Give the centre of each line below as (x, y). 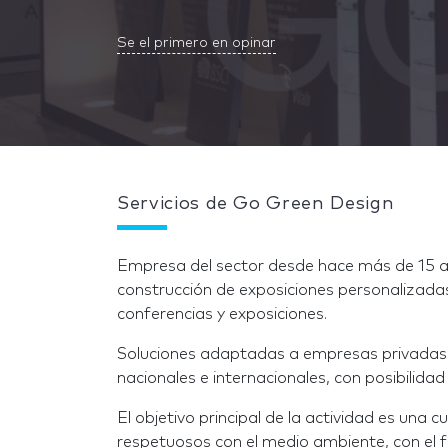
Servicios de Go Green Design (256, 204)
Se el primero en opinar (196, 43)
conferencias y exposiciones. (222, 314)
